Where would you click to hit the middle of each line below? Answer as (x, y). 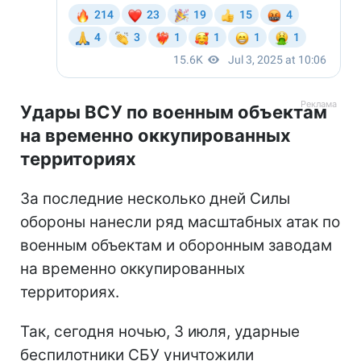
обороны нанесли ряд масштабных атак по (180, 222)
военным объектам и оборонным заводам (176, 245)
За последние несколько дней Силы (155, 198)
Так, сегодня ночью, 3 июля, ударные (160, 331)
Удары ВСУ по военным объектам (174, 112)
